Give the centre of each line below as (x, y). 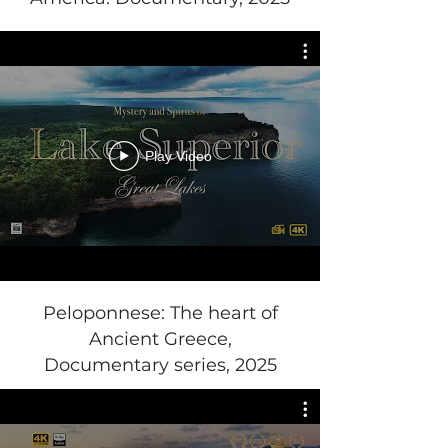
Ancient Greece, (160, 339)
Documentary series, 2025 (160, 365)
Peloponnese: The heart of (160, 313)
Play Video (178, 156)
